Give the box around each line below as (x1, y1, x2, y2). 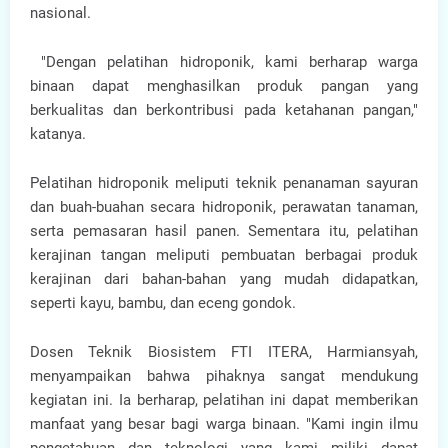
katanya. (30, 125, 86, 143)
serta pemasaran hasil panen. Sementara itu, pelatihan (30, 222, 418, 240)
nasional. (30, 4, 91, 22)
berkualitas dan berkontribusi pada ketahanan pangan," (30, 101, 418, 119)
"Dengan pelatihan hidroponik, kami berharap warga (30, 53, 418, 71)
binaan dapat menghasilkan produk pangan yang (30, 77, 418, 95)
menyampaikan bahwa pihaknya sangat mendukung (30, 367, 418, 385)
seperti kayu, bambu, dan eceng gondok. (30, 294, 296, 312)
